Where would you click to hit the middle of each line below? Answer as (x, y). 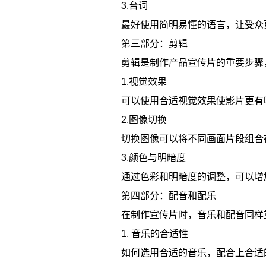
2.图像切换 (144, 120)
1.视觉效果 (144, 82)
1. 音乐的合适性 (155, 234)
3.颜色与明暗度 (153, 158)
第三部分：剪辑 (154, 44)
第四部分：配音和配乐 (169, 196)
